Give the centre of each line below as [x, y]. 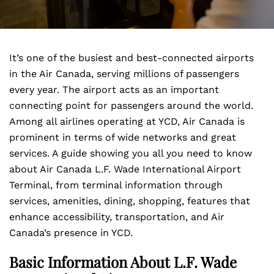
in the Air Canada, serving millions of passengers [124, 74]
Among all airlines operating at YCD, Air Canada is [127, 121]
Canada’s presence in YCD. [71, 233]
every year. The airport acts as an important [114, 90]
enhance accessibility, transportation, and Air [117, 217]
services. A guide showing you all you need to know [131, 153]
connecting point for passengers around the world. [131, 106]
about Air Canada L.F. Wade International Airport [125, 169]
